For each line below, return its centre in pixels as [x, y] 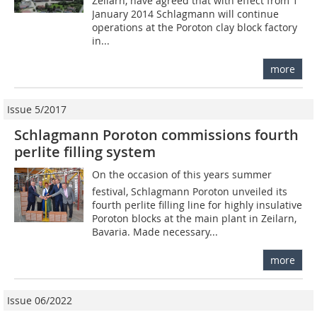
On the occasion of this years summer [182, 174]
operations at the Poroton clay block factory [195, 27]
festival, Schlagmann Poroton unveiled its [190, 191]
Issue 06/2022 [40, 300]
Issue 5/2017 [37, 109]
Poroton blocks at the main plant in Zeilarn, [195, 218]
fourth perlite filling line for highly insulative [197, 204]
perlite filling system [85, 151]
